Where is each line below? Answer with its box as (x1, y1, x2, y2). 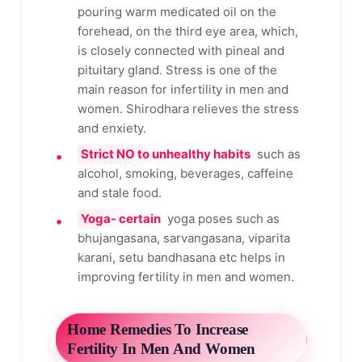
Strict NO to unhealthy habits (81, 146, 250, 162)
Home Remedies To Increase (67, 321, 249, 339)
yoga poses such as (164, 211, 280, 227)
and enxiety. (78, 120, 146, 137)
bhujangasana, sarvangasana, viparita (78, 230, 290, 246)
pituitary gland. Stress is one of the (78, 62, 277, 78)
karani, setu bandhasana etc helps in (78, 250, 285, 266)
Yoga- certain (81, 211, 161, 227)
